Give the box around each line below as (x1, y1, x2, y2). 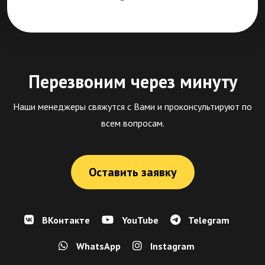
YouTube (119, 214, 159, 227)
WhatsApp (74, 240, 121, 253)
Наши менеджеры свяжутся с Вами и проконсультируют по (13, 101, 252, 113)
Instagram (148, 240, 195, 253)
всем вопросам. (101, 117, 164, 130)
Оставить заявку (88, 164, 177, 180)
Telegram (186, 214, 230, 227)
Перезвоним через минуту (28, 70, 237, 93)
